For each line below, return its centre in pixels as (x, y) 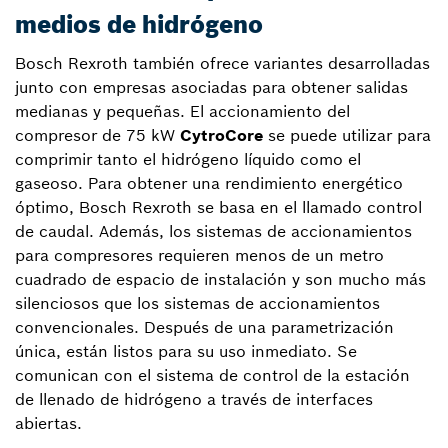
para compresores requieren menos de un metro (199, 255)
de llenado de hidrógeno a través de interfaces (194, 399)
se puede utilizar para (347, 135)
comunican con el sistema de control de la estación (212, 375)
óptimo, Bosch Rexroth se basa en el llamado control (218, 207)
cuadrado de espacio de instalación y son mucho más (220, 279)
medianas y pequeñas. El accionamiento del (182, 111)
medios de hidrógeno (139, 24)
